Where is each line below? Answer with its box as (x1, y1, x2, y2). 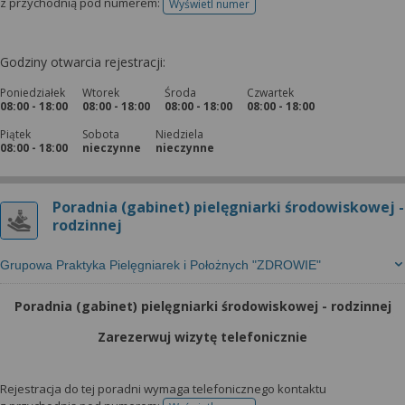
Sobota (82, 127, 119, 142)
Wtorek (82, 85, 119, 100)
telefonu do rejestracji (208, 2, 321, 18)
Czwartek (247, 85, 294, 100)
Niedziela (155, 127, 203, 142)
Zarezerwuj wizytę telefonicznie (98, 328, 307, 345)
